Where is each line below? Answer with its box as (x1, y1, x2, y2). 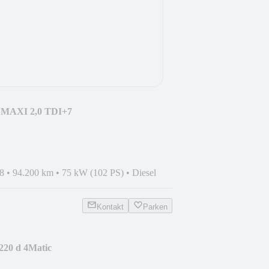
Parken (143, 202, 168, 211)
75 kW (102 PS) (62, 167, 124, 178)
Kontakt (97, 202, 124, 211)
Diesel (132, 167, 156, 178)
